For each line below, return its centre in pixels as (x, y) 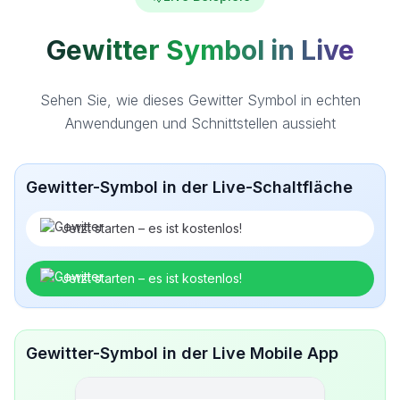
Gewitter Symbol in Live (200, 50)
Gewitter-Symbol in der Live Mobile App (182, 353)
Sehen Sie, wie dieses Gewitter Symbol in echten (200, 100)
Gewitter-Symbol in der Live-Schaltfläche (189, 187)
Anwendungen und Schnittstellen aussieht (200, 123)
